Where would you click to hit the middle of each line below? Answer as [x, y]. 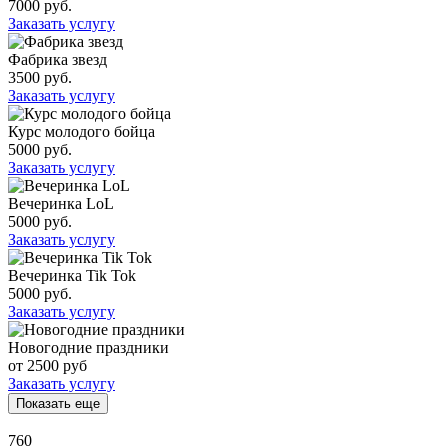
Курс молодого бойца [81, 131]
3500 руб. [40, 77]
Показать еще [58, 403]
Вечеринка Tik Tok [72, 275]
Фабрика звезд [57, 59]
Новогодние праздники [88, 347]
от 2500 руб [47, 365]
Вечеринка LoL [61, 203]
